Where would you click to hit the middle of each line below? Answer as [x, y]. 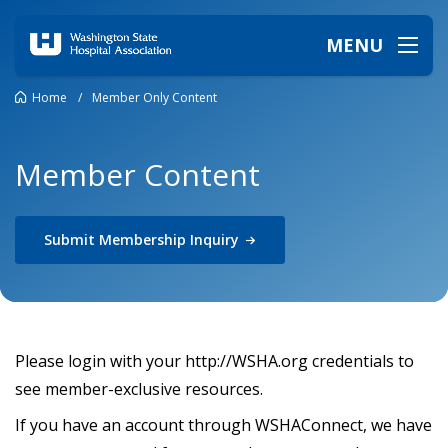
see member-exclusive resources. [139, 389]
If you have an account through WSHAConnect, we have [223, 424]
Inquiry [214, 239]
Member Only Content [154, 97]
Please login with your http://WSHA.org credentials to [214, 361]
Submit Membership [117, 239]
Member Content [137, 175]
